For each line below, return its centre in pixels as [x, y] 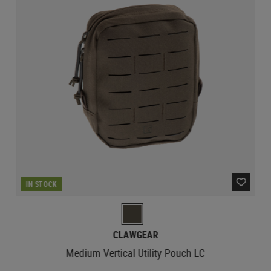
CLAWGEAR [135, 234]
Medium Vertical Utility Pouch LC [135, 253]
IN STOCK [41, 184]
